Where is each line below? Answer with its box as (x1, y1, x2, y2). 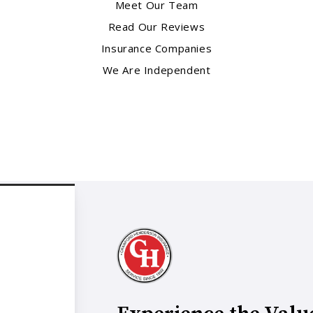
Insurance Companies (101, 41, 212, 56)
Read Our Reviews (108, 20, 205, 34)
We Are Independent (102, 63, 211, 78)
